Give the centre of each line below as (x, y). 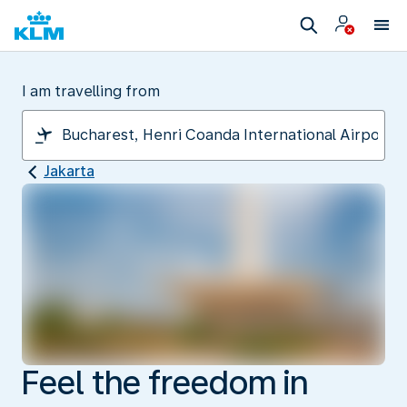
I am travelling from (91, 91)
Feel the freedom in (165, 382)
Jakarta (69, 171)
